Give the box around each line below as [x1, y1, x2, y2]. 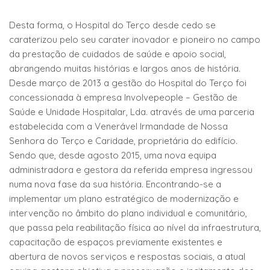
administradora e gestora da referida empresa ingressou [9, 164, 253, 176]
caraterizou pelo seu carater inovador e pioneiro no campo [9, 34, 260, 46]
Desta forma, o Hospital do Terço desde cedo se [9, 19, 216, 31]
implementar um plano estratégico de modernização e [9, 193, 239, 205]
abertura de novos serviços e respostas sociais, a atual [9, 251, 245, 263]
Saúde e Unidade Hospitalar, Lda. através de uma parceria [9, 106, 254, 118]
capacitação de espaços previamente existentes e [9, 236, 222, 248]
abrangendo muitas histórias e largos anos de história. [9, 63, 240, 75]
